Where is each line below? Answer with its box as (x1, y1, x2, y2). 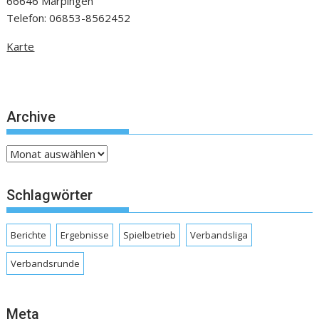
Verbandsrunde (11, 257, 80, 271)
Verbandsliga (190, 229, 249, 242)
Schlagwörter (6, 187, 93, 204)
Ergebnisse (61, 229, 110, 242)
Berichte (11, 229, 47, 242)
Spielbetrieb (123, 229, 177, 242)
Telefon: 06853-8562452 (6, 11, 131, 26)
